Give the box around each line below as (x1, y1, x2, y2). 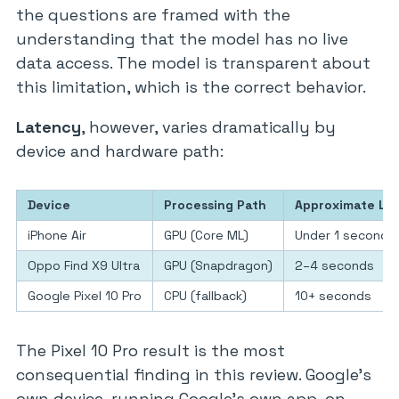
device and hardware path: (16, 141, 224, 161)
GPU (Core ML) (164, 227, 248, 243)
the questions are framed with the (16, 4, 290, 25)
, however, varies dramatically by (81, 117, 336, 137)
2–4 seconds (295, 257, 374, 273)
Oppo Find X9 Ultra (28, 257, 140, 273)
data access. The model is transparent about (16, 53, 370, 73)
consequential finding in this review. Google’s (16, 364, 371, 385)
